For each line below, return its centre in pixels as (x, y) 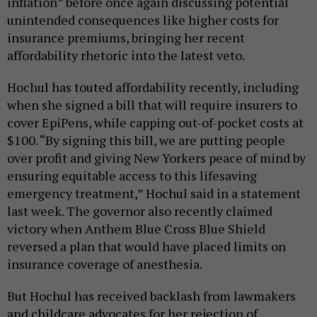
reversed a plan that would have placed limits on (146, 246)
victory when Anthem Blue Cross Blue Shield (136, 228)
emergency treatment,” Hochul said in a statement (154, 193)
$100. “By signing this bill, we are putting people (146, 140)
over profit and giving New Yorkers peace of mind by (156, 157)
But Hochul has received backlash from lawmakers (151, 295)
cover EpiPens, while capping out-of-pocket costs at (155, 122)
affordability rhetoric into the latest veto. (126, 55)
